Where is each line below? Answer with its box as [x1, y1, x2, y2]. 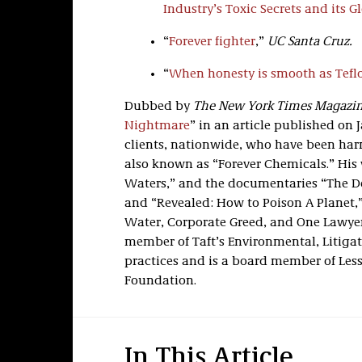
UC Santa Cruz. [267, 36, 352, 48]
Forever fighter [168, 36, 255, 48]
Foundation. [124, 275, 196, 288]
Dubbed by [124, 100, 193, 113]
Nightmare [124, 120, 190, 133]
